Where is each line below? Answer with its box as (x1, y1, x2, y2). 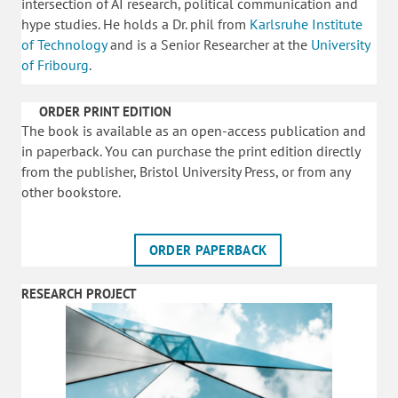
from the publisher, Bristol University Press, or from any (21, 163, 350, 180)
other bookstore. (21, 183, 121, 201)
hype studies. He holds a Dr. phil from (21, 15, 250, 33)
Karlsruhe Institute (250, 15, 362, 33)
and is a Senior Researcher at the (107, 36, 311, 53)
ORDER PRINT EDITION (39, 103, 171, 120)
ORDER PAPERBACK (148, 242, 267, 259)
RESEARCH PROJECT (21, 285, 137, 302)
